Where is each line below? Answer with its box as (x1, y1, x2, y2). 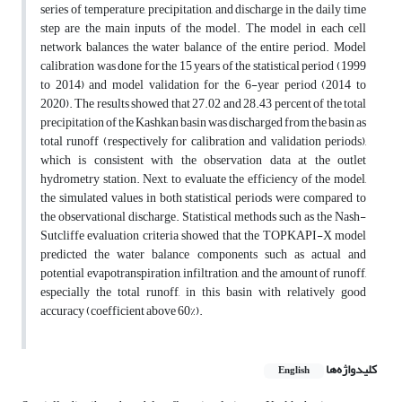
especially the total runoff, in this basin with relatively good (40, 280, 366, 305)
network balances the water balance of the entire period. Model (40, 35, 366, 60)
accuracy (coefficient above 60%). (40, 299, 203, 324)
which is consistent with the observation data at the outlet (40, 148, 366, 173)
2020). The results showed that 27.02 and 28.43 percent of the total (40, 92, 366, 117)
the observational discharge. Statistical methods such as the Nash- (40, 205, 366, 230)
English (278, 362, 310, 380)
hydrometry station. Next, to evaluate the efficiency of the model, (40, 167, 366, 192)
